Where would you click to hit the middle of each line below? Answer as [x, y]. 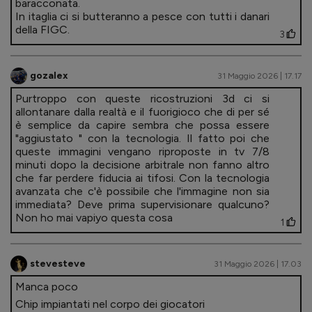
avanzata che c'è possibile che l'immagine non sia [142, 191]
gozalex [49, 76]
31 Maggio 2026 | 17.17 [259, 76]
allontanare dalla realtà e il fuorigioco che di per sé [142, 111]
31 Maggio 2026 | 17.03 [258, 264]
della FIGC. [42, 29]
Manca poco [47, 286]
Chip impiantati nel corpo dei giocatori [111, 304]
